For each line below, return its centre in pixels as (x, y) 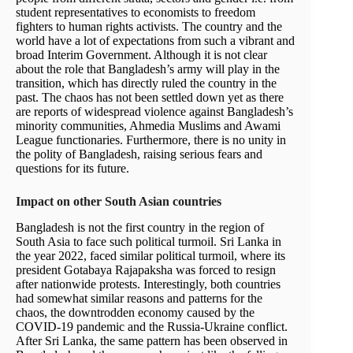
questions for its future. (72, 169)
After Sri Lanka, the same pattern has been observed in (152, 341)
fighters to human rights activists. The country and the (149, 27)
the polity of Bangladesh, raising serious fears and (139, 154)
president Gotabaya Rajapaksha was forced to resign (146, 270)
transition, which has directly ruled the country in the (146, 84)
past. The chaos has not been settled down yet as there (150, 98)
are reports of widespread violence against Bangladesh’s (154, 112)
